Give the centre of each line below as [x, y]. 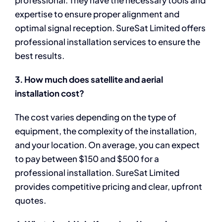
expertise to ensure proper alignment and [97, 14]
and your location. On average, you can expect [107, 145]
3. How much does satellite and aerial [89, 80]
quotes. [30, 200]
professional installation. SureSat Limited [97, 173]
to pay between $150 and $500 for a [87, 159]
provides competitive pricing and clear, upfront [108, 187]
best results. [39, 56]
